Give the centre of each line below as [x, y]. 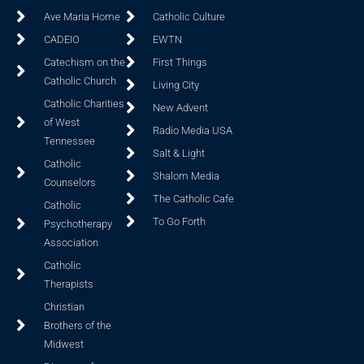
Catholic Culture [189, 16]
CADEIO [61, 39]
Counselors [69, 182]
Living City [176, 84]
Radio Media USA [193, 130]
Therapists [68, 284]
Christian [64, 306]
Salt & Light [179, 153]
